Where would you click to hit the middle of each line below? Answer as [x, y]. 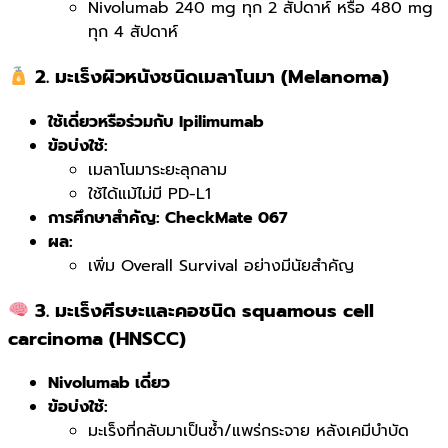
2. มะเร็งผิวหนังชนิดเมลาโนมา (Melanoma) [209, 77]
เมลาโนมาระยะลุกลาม [157, 169]
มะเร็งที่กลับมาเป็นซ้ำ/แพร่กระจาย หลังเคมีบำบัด [248, 431]
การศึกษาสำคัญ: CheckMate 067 [168, 217]
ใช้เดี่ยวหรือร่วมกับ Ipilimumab [156, 121]
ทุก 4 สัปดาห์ [133, 32]
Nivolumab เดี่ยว [109, 383]
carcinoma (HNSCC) [97, 338]
